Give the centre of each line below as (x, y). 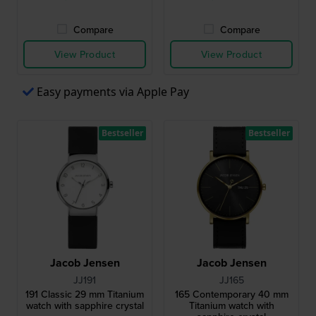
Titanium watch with (231, 305)
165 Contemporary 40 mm (231, 294)
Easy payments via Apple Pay (113, 91)
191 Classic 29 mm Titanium (85, 294)
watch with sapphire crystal (85, 305)
